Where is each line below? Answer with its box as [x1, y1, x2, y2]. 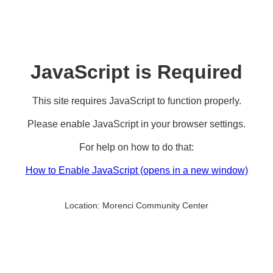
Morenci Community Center [100, 200, 208, 210]
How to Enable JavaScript [25, 165, 140, 175]
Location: [65, 200, 100, 210]
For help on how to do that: [79, 142, 194, 152]
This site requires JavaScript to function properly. [32, 96, 241, 106]
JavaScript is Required [30, 61, 243, 83]
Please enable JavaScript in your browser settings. [27, 119, 246, 129]
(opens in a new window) [140, 165, 248, 175]
